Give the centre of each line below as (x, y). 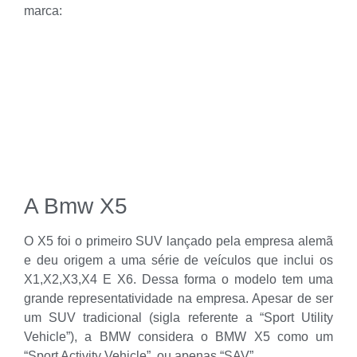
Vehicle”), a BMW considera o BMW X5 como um (178, 337)
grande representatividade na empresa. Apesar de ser (178, 299)
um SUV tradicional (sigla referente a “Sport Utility (178, 318)
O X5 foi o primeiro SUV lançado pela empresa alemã (178, 241)
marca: (43, 11)
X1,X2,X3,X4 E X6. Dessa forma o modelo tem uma (178, 280)
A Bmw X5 (76, 206)
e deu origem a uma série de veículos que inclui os (178, 261)
